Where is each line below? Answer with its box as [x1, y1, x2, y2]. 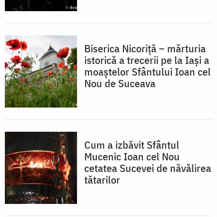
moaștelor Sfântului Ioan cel [84, 64, 211, 79]
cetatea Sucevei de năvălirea [84, 161, 211, 175]
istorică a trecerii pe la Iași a [84, 53, 209, 67]
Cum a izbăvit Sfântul [84, 138, 179, 152]
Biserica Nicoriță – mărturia [84, 41, 206, 56]
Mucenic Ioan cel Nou [84, 149, 180, 164]
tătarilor [84, 172, 120, 187]
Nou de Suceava [84, 76, 155, 91]
